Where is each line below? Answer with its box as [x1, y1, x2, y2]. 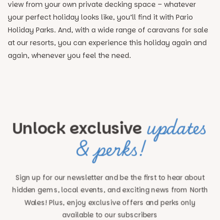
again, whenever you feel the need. [8, 51, 131, 60]
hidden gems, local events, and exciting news [12, 185, 169, 195]
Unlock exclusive [12, 117, 142, 139]
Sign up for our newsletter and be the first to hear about [15, 172, 205, 183]
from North [169, 185, 208, 195]
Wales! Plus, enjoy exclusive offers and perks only [24, 197, 196, 208]
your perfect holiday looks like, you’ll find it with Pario [8, 12, 193, 22]
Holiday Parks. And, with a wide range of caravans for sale [8, 25, 208, 35]
